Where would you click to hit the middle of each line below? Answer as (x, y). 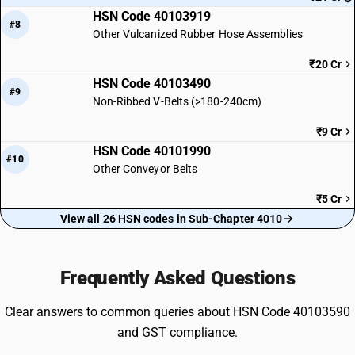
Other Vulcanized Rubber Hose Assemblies (197, 34)
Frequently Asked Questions (177, 278)
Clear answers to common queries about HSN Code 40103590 (177, 312)
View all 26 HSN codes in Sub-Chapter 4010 (171, 219)
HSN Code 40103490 (151, 84)
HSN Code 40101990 (151, 151)
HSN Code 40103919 (151, 16)
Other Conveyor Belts (145, 169)
